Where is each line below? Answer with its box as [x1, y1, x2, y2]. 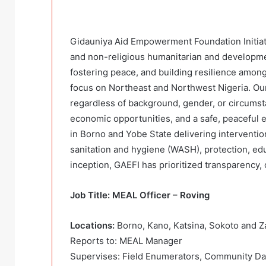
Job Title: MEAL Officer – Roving [70, 189, 210, 201]
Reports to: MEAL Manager [70, 235, 182, 247]
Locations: [70, 220, 117, 232]
